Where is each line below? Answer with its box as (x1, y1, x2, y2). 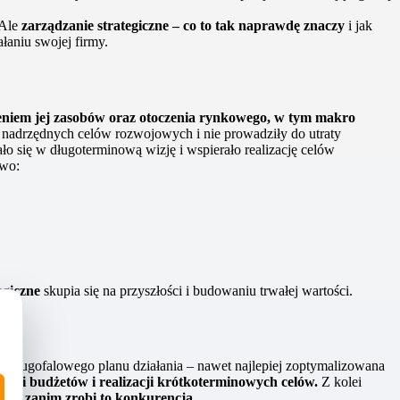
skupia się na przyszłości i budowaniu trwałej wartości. (40, 282, 353, 298)
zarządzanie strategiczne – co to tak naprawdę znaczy (21, 17, 345, 33)
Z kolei (318, 374, 362, 390)
